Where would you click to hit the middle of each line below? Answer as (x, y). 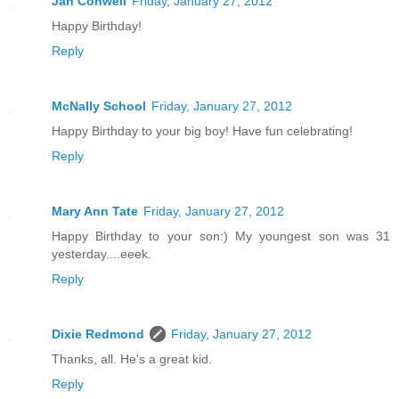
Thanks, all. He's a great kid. (132, 358)
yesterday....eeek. (102, 253)
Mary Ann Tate (95, 211)
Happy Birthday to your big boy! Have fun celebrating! (202, 130)
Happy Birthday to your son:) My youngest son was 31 (221, 236)
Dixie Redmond (98, 334)
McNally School (99, 106)
